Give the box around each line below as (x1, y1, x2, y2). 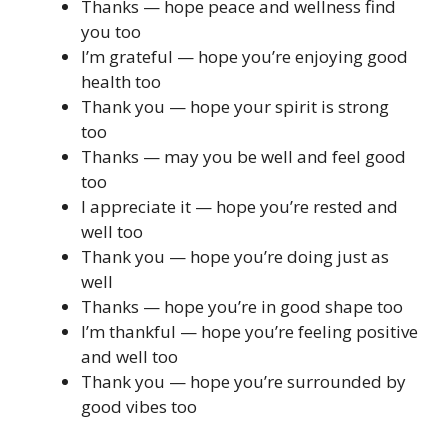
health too (81, 70, 161, 94)
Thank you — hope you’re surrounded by (81, 370, 406, 394)
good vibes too (81, 395, 197, 419)
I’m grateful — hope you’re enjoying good (81, 45, 408, 69)
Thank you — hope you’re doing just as (81, 245, 389, 269)
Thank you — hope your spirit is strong (81, 95, 389, 119)
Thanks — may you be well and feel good (81, 145, 406, 169)
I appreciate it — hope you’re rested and (81, 195, 398, 219)
